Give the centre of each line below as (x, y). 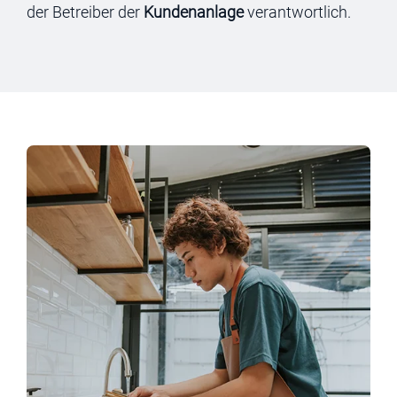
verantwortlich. (297, 12)
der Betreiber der (85, 12)
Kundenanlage (194, 12)
